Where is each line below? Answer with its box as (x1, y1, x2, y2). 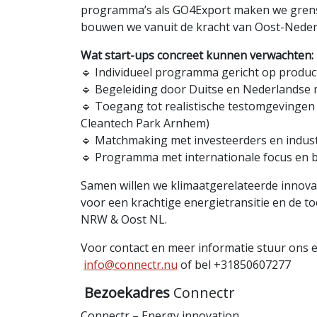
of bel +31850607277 (178, 257, 291, 273)
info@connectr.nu (83, 257, 178, 273)
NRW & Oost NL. (81, 212, 167, 228)
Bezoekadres (84, 283, 170, 303)
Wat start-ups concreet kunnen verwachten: (81, 47, 313, 64)
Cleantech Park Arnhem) (81, 115, 209, 132)
